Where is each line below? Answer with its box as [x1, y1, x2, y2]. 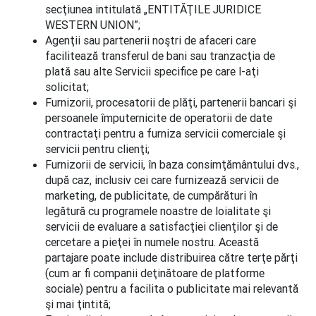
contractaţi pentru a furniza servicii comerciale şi [45, 126, 286, 140]
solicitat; [45, 80, 89, 94]
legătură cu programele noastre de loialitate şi [45, 204, 271, 218]
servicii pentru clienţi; [45, 142, 150, 156]
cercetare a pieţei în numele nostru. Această [45, 235, 259, 249]
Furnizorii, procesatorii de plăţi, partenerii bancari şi [45, 95, 296, 109]
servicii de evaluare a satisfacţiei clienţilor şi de [45, 219, 278, 233]
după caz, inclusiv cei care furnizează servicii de [45, 173, 279, 187]
